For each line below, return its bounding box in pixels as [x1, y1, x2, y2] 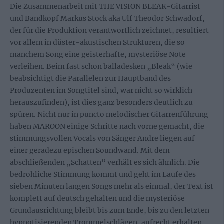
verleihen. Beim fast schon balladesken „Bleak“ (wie [10, 62, 192, 71]
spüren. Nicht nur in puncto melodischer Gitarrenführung [10, 110, 208, 119]
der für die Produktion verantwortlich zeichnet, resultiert [10, 26, 209, 35]
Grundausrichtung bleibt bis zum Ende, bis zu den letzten [10, 206, 209, 215]
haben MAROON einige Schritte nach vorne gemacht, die [10, 122, 204, 131]
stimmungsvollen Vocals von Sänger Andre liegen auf [10, 134, 195, 143]
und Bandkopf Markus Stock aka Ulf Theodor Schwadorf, [10, 14, 205, 23]
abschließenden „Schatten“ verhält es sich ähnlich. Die [10, 158, 200, 167]
